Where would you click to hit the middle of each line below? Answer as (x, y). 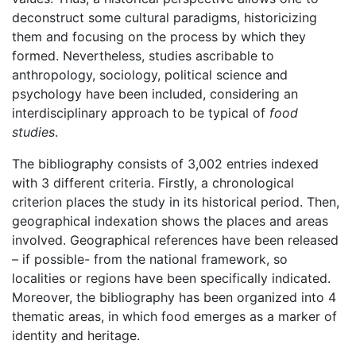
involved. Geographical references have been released (175, 240)
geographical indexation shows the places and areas (170, 221)
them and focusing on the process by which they (159, 37)
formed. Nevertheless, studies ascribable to (143, 56)
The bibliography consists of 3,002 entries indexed (165, 164)
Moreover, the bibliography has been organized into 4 (174, 298)
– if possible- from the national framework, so (150, 259)
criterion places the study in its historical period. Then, (176, 202)
